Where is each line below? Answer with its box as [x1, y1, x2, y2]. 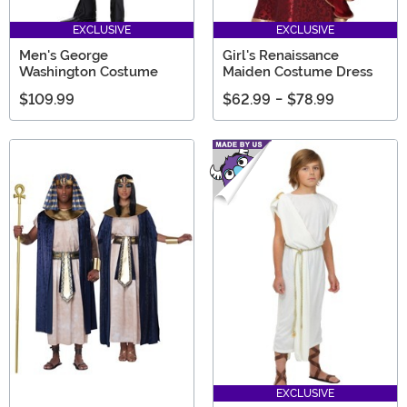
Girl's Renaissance [223, 46, 339, 64]
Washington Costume [19, 63, 158, 80]
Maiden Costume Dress [223, 63, 372, 80]
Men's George [19, 46, 108, 64]
